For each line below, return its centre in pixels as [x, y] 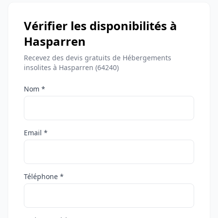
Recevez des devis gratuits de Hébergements [98, 58]
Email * [36, 133]
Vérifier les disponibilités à [100, 26]
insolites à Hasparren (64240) [71, 67]
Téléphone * [44, 176]
